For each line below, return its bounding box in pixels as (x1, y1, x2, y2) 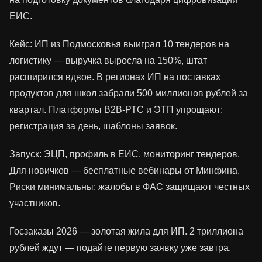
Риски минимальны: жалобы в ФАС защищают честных (9, 182, 250, 192)
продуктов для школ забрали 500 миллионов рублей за (9, 88, 248, 99)
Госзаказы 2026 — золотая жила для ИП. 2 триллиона (9, 226, 243, 237)
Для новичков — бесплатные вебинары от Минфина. (9, 166, 240, 176)
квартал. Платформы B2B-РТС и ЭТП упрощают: (9, 105, 223, 115)
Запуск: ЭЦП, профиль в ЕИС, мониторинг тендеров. (9, 149, 240, 160)
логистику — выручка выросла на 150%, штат (9, 56, 207, 66)
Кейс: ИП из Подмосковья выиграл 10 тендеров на (9, 39, 229, 50)
